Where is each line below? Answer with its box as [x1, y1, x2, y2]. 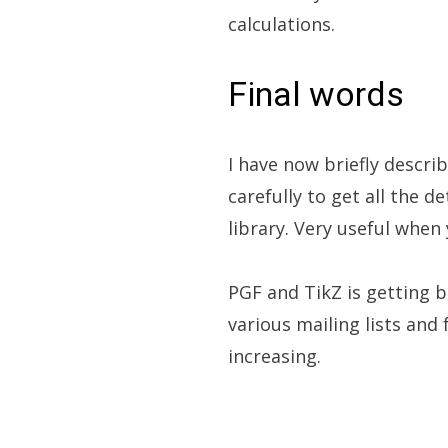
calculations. [228, 12, 335, 36]
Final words [228, 74, 404, 114]
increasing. [228, 344, 321, 368]
